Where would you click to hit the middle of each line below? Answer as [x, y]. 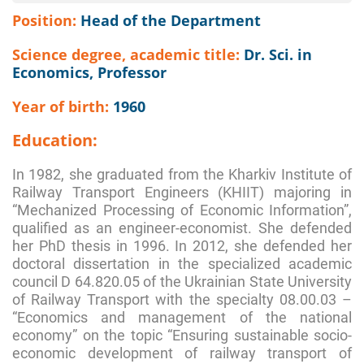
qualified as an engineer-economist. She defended [182, 227]
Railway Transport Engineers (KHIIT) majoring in [182, 192]
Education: [55, 140]
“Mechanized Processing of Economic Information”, [182, 210]
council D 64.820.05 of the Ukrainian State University [182, 281]
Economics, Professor [89, 72]
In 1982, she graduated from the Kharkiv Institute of [182, 174]
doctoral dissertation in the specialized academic [182, 263]
